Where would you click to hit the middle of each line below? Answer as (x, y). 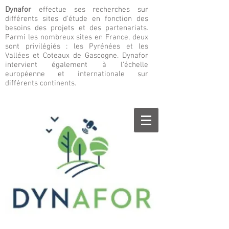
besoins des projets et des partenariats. (77, 28)
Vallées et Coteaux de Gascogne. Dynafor (77, 56)
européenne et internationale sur (77, 74)
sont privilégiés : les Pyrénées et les (77, 47)
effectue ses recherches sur (93, 10)
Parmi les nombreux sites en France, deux (77, 37)
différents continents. (41, 83)
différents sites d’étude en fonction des (77, 19)
